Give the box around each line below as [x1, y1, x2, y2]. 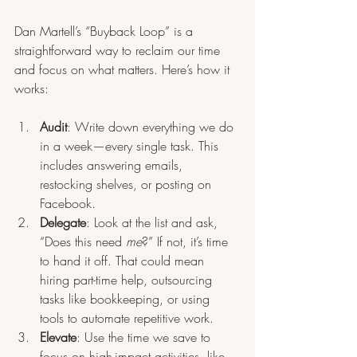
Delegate [40, 214, 86, 232]
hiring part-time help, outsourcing [40, 271, 216, 289]
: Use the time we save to [76, 328, 214, 347]
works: [14, 80, 49, 98]
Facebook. [40, 194, 96, 213]
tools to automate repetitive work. [40, 309, 214, 328]
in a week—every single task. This [40, 137, 222, 155]
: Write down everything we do [67, 118, 237, 136]
